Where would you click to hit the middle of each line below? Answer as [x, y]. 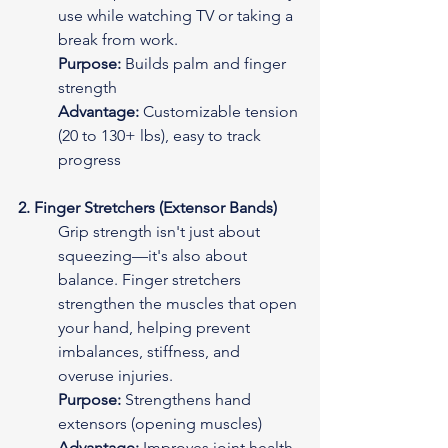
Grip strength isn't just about [161, 231]
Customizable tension [220, 111]
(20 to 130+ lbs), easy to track [161, 135]
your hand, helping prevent [156, 327]
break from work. [118, 39]
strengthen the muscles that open [179, 303]
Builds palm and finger [205, 63]
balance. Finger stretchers [151, 279]
